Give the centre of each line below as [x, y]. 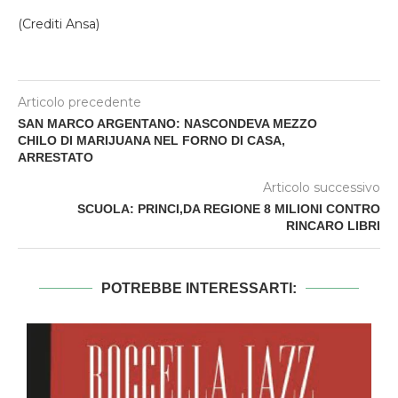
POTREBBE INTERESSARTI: [199, 288]
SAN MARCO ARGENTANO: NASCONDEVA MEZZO [167, 123]
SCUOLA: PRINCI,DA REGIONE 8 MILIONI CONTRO [229, 208]
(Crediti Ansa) [59, 24]
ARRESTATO [56, 157]
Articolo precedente [80, 102]
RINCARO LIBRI [333, 225]
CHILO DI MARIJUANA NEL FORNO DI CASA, [151, 140]
